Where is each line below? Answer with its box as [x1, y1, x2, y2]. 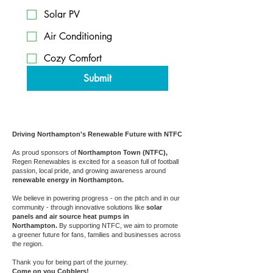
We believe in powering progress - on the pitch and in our [12, 194, 180, 202]
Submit [83, 72, 112, 85]
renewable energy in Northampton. [12, 176, 124, 183]
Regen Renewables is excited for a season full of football [12, 158, 179, 165]
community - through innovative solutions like [12, 204, 144, 211]
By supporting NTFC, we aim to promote [59, 222, 178, 229]
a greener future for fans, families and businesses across [12, 231, 181, 238]
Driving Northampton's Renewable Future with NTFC [12, 130, 182, 138]
